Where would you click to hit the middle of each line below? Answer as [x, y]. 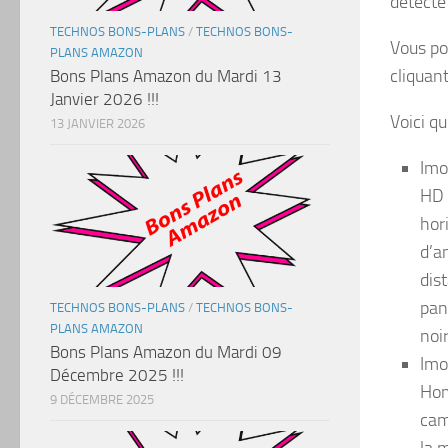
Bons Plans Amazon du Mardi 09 [166, 351]
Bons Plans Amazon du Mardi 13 [166, 75]
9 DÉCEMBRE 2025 [102, 399]
